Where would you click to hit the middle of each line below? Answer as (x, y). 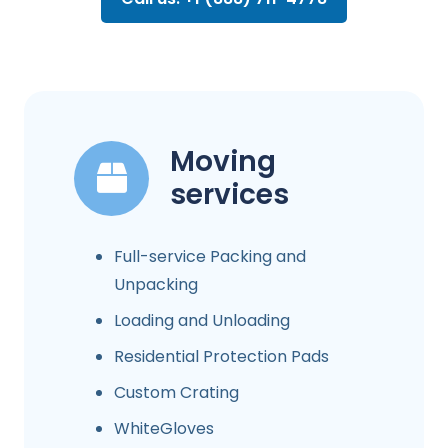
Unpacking (156, 285)
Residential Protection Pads (221, 357)
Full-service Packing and (210, 257)
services (229, 195)
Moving (223, 162)
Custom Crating (176, 393)
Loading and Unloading (202, 321)
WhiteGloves (164, 429)
